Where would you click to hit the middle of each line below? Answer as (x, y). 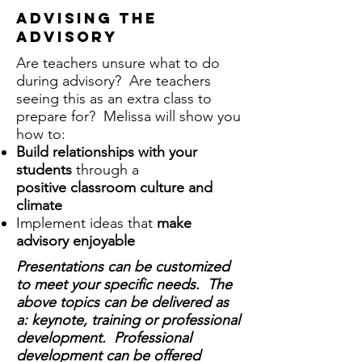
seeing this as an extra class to (114, 99)
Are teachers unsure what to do (118, 63)
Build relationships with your (107, 152)
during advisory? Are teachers (114, 81)
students (44, 170)
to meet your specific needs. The (124, 284)
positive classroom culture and (114, 187)
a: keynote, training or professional (128, 320)
